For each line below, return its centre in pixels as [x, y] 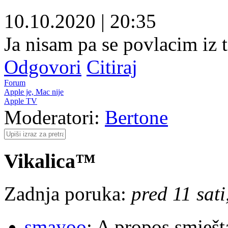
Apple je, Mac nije [34, 92]
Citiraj [112, 67]
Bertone [136, 117]
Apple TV [21, 101]
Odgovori [43, 67]
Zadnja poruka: [65, 194]
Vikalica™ [50, 161]
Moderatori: [54, 117]
